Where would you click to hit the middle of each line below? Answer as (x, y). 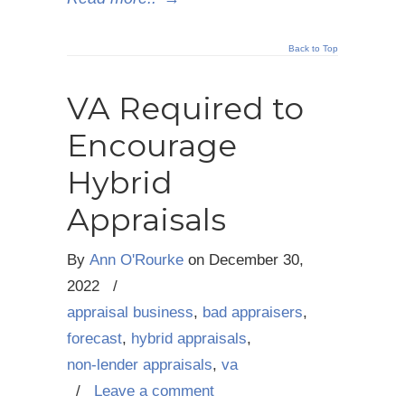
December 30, (256, 260)
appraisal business (130, 312)
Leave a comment (154, 391)
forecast (94, 339)
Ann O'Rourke (137, 260)
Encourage (152, 146)
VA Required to (185, 108)
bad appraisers (253, 312)
